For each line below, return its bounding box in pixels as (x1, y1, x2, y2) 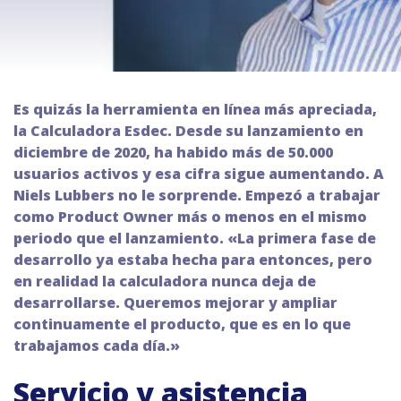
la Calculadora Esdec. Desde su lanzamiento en (13, 121, 363, 141)
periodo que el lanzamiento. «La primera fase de (13, 228, 376, 248)
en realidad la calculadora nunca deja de (13, 271, 316, 291)
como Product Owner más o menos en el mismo (13, 207, 367, 226)
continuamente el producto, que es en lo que (13, 314, 351, 334)
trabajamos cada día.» (13, 336, 183, 355)
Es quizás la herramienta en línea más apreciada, (13, 99, 377, 119)
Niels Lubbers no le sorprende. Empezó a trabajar (13, 185, 380, 205)
